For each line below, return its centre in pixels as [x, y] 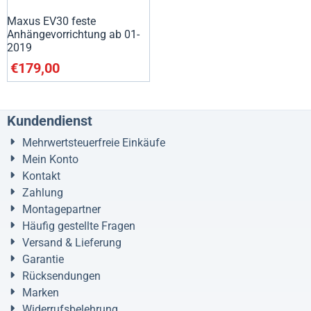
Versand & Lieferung [72, 242]
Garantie [43, 259]
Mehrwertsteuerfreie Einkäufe [94, 142]
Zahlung [43, 192]
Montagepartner [61, 209]
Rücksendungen [61, 276]
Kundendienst [50, 120]
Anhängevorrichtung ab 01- [73, 34]
